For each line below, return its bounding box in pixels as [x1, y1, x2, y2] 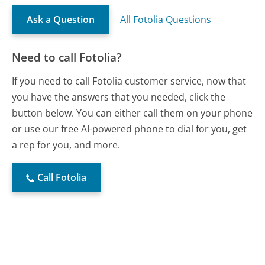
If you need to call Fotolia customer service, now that [12, 75, 247, 88]
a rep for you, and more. [12, 138, 121, 152]
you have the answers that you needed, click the [12, 91, 226, 104]
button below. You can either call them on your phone [12, 106, 253, 120]
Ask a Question [27, 13, 95, 27]
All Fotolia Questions [120, 13, 212, 27]
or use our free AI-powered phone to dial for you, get [12, 122, 247, 136]
